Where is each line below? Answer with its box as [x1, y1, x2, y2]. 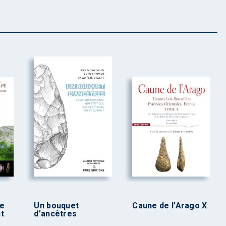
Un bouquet [34, 201, 79, 211]
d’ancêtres [34, 209, 77, 219]
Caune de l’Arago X [132, 201, 207, 211]
